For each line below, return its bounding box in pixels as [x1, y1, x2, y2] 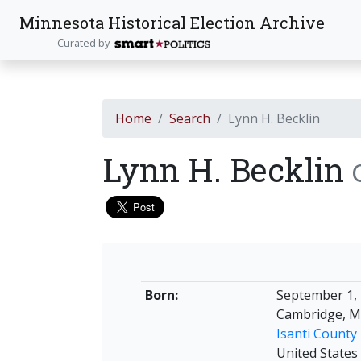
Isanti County [276, 325, 357, 342]
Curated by [56, 35, 114, 50]
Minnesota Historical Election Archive [19, 11, 325, 33]
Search [169, 110, 210, 127]
